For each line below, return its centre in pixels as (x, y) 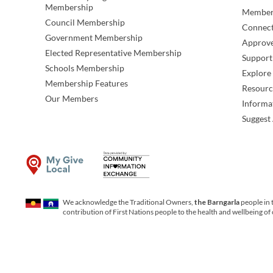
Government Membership (94, 38)
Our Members (71, 99)
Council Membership (85, 23)
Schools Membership (84, 68)
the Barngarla (217, 202)
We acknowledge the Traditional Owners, (129, 202)
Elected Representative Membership (113, 53)
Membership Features (86, 83)
